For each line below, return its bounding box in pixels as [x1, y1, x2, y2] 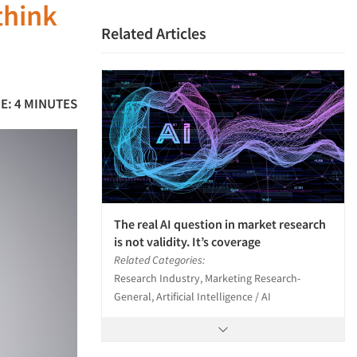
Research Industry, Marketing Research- [114, 271, 300, 286]
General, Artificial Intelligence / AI [114, 289, 271, 304]
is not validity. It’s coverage [114, 233, 261, 250]
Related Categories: [114, 253, 205, 268]
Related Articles [101, 23, 206, 43]
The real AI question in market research [114, 216, 326, 233]
